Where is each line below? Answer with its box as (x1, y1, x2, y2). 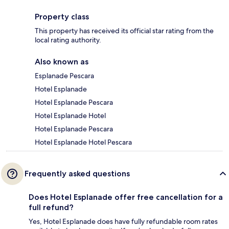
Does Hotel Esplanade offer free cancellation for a (29, 192, 223, 202)
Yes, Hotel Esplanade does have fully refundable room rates (29, 217, 218, 226)
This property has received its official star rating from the (35, 26, 214, 36)
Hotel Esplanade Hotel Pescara (35, 138, 132, 147)
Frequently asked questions (25, 169, 130, 179)
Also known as (35, 57, 88, 67)
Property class (35, 12, 89, 22)
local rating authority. (35, 35, 101, 45)
